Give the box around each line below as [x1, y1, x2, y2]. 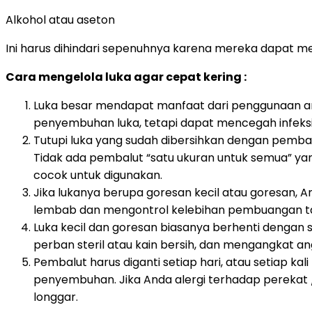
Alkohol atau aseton [6, 11, 115, 28]
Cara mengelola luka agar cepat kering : [6, 68, 249, 85]
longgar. [33, 288, 78, 305]
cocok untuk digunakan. [33, 166, 162, 183]
